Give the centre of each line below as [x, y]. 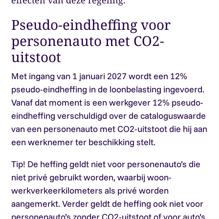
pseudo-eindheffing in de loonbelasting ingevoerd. [108, 89]
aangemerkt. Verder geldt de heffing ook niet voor [107, 204]
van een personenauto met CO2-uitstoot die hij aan [109, 129]
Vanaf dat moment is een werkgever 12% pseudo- [107, 102]
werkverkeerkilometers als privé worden [90, 190]
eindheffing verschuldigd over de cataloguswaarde [108, 116]
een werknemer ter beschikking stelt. [83, 142]
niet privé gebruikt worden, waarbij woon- [91, 177]
